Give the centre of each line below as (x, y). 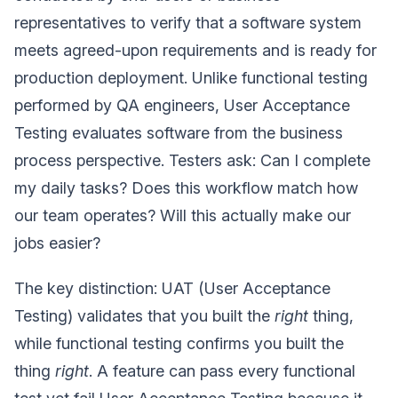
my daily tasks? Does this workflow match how (186, 187)
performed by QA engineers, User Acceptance (182, 105)
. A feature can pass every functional (222, 370)
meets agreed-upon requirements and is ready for (195, 50)
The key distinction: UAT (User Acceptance (172, 288)
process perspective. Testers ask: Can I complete (192, 160)
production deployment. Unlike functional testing (191, 77)
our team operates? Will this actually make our (183, 215)
